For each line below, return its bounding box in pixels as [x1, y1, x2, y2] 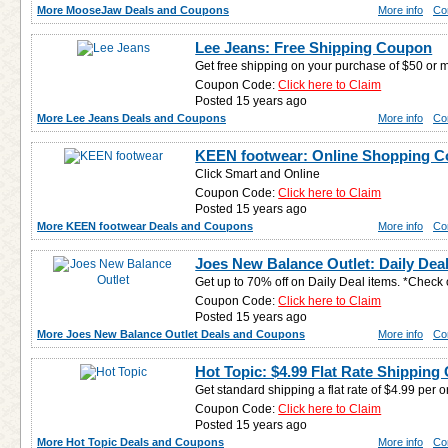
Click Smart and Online [195, 167, 321, 181]
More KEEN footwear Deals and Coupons [37, 220, 253, 232]
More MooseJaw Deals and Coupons [37, 4, 229, 16]
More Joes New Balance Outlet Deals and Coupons [37, 328, 305, 340]
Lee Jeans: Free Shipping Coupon [195, 39, 433, 56]
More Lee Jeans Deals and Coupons [37, 112, 226, 124]
